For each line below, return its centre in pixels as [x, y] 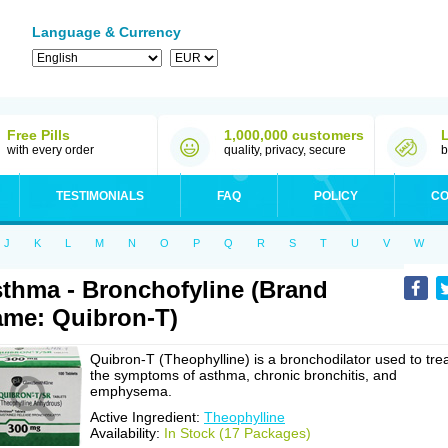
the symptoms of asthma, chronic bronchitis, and [243, 375]
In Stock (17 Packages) [237, 433]
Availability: [127, 433]
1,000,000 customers [294, 135]
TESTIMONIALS [100, 196]
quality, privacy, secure [285, 150]
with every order [50, 150]
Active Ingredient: [147, 417]
